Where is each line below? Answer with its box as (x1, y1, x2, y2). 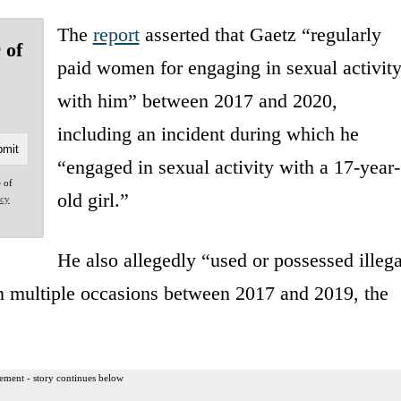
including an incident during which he (56, 122, 359, 145)
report (92, 22, 140, 46)
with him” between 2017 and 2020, (56, 89, 337, 112)
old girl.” (56, 188, 129, 211)
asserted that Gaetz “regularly (139, 22, 381, 46)
